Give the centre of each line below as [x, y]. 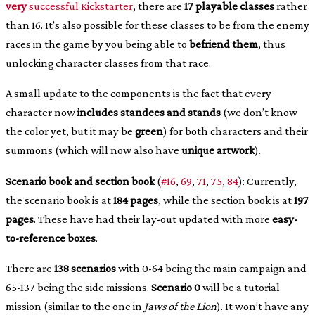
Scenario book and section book [80, 181]
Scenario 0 [176, 288]
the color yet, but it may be [70, 131]
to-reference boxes [51, 238]
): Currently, [268, 181]
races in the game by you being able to [97, 44]
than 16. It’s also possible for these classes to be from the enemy [157, 25]
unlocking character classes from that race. [108, 63]
